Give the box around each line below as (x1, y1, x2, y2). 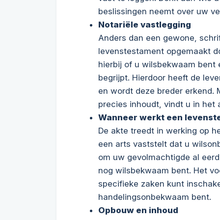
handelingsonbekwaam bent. (98, 192, 211, 202)
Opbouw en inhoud (98, 205, 178, 215)
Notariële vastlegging (98, 20, 191, 29)
